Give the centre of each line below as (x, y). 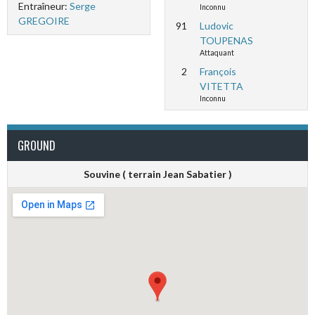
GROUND (37, 146)
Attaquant (217, 53)
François (218, 71)
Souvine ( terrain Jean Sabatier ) (157, 174)
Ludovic (216, 26)
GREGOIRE (44, 20)
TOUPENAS (226, 40)
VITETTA (221, 86)
